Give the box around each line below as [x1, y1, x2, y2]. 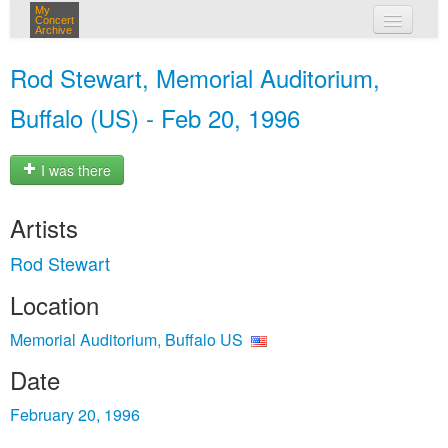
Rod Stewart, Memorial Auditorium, [10, 60, 380, 95]
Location [10, 287, 99, 322]
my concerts [209, 48, 297, 68]
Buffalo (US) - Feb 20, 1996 [10, 100, 300, 135]
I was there [37, 160, 111, 181]
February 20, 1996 [10, 403, 140, 426]
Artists [10, 210, 78, 245]
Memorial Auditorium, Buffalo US [10, 328, 243, 351]
